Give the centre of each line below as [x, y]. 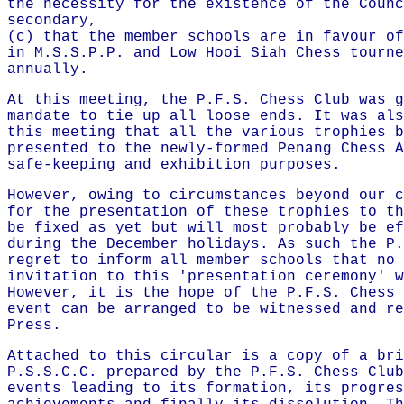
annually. [48, 69]
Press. [34, 326]
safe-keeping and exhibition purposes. [174, 165]
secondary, [52, 21]
